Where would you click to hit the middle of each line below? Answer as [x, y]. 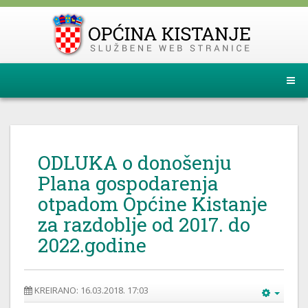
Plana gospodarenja [128, 183]
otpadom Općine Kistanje [153, 204]
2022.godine [92, 245]
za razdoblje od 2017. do [144, 224]
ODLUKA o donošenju [134, 163]
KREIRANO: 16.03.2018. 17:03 [91, 290]
